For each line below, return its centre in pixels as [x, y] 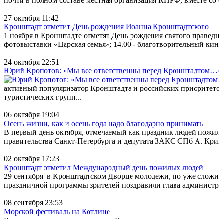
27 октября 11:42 [31, 18]
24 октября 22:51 [32, 62]
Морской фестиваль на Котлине [57, 211]
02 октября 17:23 [32, 158]
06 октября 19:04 [32, 114]
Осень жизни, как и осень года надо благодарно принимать [103, 123]
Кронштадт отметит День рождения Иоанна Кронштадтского [106, 26]
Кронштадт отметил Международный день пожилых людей [104, 167]
